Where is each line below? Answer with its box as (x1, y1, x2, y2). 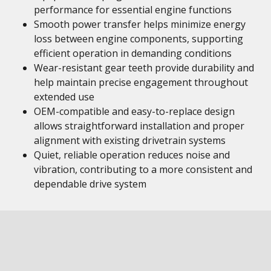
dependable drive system (34, 177, 146, 191)
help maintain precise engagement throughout (34, 76, 248, 89)
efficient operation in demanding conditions (34, 47, 232, 60)
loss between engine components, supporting (34, 32, 243, 45)
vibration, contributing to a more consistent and (34, 163, 252, 176)
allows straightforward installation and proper (34, 119, 244, 132)
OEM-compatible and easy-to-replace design (34, 105, 235, 118)
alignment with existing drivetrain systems (34, 134, 226, 147)
